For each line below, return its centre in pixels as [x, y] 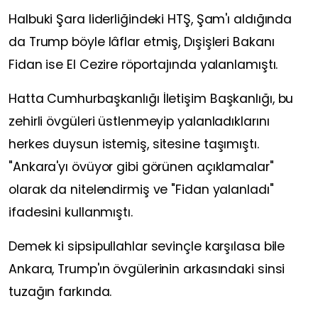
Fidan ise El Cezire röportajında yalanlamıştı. [143, 65]
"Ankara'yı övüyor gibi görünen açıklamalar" [141, 167]
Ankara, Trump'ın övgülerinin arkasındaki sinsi [147, 269]
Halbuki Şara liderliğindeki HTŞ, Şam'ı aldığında [150, 20]
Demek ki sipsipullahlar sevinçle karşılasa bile [147, 247]
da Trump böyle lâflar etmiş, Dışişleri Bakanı [142, 42]
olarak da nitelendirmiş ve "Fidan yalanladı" [141, 190]
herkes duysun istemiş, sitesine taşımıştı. [134, 144]
